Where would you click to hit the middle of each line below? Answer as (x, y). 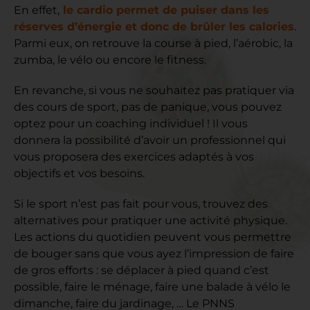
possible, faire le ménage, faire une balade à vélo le (152, 286)
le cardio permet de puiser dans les (164, 10)
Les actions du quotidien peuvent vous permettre (153, 237)
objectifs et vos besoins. (79, 173)
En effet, (37, 10)
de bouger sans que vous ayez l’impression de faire (154, 253)
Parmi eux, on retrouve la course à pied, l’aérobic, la (153, 43)
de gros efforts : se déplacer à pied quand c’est (142, 270)
